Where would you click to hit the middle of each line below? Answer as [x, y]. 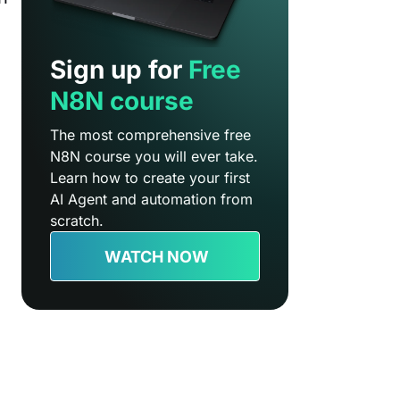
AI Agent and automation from [152, 200]
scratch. [77, 221]
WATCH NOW [157, 256]
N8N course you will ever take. [154, 157]
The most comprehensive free [151, 135]
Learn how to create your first [150, 178]
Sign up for [120, 70]
